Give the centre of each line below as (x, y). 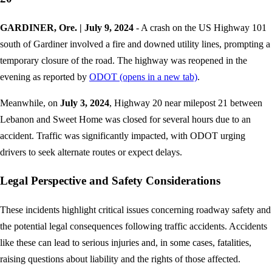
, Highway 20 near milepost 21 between (186, 103)
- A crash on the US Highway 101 (200, 27)
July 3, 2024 (85, 103)
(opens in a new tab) (157, 76)
